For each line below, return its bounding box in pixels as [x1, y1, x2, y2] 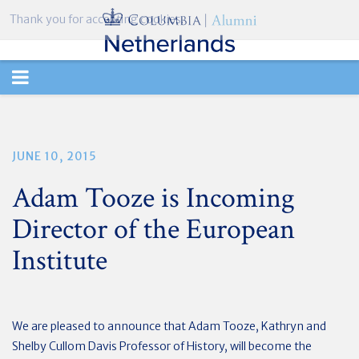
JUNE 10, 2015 [12, 149, 97, 163]
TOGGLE [11, 64, 85, 89]
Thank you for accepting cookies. [10, 12, 184, 26]
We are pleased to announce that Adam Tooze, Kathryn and [12, 319, 326, 333]
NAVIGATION [11, 99, 130, 123]
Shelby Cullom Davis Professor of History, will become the [12, 339, 312, 353]
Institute [12, 242, 107, 280]
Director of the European [12, 211, 295, 248]
